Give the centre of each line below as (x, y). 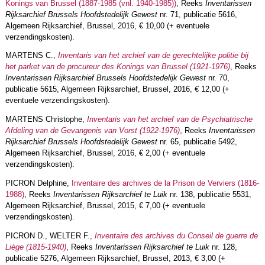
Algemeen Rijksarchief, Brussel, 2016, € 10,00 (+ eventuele (107, 25)
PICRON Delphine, (38, 183)
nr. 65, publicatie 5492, (197, 142)
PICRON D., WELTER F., (50, 235)
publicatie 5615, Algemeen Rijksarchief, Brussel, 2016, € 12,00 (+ (117, 89)
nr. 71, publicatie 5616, (197, 14)
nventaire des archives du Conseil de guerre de (177, 235)
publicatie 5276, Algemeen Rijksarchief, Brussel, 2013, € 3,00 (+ (115, 258)
